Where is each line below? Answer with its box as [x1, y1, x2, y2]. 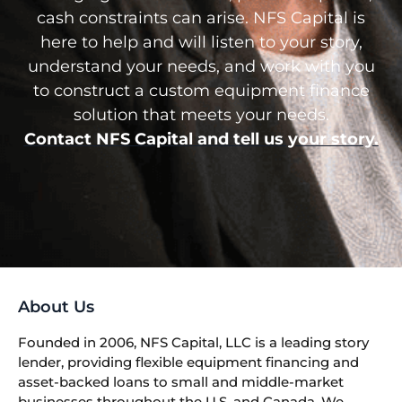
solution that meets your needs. [73, 104, 329, 125]
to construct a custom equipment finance [32, 80, 370, 100]
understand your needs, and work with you [27, 56, 375, 76]
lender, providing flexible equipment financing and [18, 354, 359, 371]
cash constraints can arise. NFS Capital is [37, 7, 365, 28]
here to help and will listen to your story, [39, 31, 363, 52]
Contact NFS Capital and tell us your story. [23, 128, 379, 149]
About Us [18, 297, 94, 318]
